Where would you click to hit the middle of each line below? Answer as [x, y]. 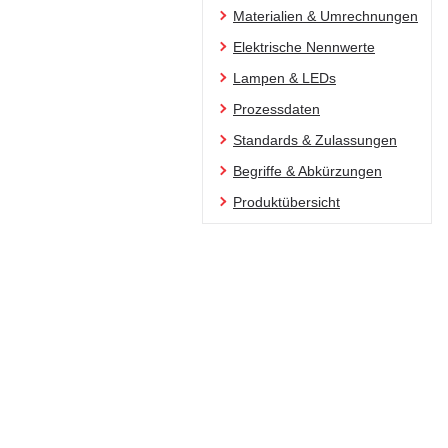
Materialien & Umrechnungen [325, 16]
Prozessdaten [276, 109]
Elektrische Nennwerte [304, 47]
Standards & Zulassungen [315, 140]
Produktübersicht [286, 202]
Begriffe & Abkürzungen [307, 171]
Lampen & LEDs [284, 78]
